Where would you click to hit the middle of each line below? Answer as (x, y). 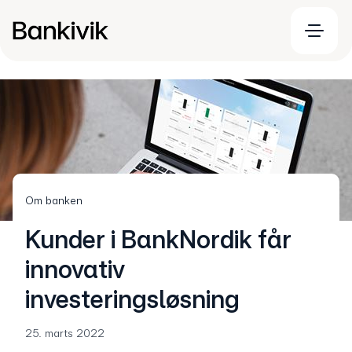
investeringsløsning (132, 299)
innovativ (75, 269)
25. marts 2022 (65, 333)
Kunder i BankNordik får (158, 240)
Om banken (54, 200)
